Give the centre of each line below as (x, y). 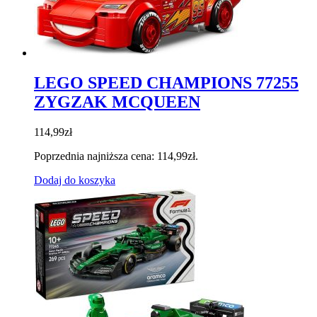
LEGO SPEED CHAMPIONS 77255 (166, 82)
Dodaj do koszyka (75, 180)
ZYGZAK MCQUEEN (117, 102)
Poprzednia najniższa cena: (96, 156)
